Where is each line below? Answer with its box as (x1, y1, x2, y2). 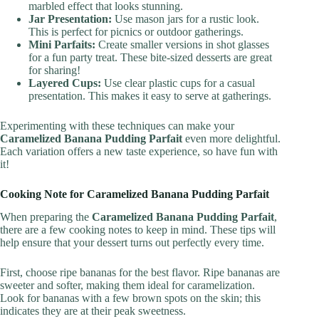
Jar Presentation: (28, 12, 112, 25)
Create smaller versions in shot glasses (95, 38, 269, 51)
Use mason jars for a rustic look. (112, 12, 259, 25)
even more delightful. (182, 132, 281, 145)
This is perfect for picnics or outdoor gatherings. (28, 25, 244, 38)
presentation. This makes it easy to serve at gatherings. (28, 89, 271, 102)
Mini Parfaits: (28, 38, 95, 51)
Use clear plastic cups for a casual (101, 76, 255, 89)
